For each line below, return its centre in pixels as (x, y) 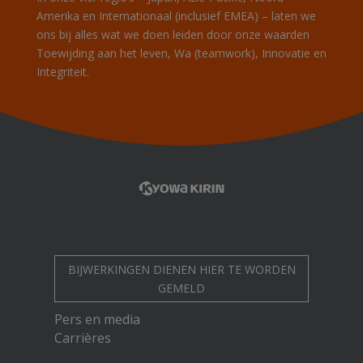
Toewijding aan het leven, (105, 53)
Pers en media (98, 319)
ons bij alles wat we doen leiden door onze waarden (173, 34)
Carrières (83, 337)
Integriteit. (62, 72)
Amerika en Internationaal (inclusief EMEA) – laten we (176, 16)
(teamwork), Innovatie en (258, 53)
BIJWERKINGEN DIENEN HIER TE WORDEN (181, 269)
